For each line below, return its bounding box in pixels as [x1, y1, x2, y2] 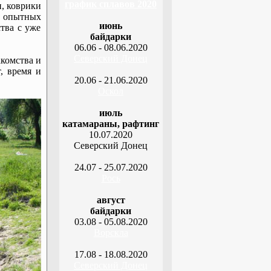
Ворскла [93, 227, 128, 238]
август [96, 195, 125, 205]
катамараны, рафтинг [62, 119, 159, 129]
